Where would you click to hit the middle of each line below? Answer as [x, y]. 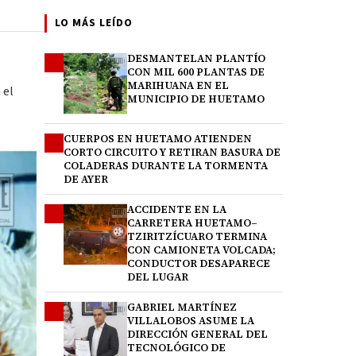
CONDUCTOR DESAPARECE [199, 263]
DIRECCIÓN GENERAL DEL [197, 334]
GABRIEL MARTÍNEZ [182, 307]
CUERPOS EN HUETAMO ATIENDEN [158, 139]
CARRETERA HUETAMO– [192, 223]
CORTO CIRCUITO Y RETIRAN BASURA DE [172, 152]
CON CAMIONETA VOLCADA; [201, 250]
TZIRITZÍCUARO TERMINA [197, 236]
